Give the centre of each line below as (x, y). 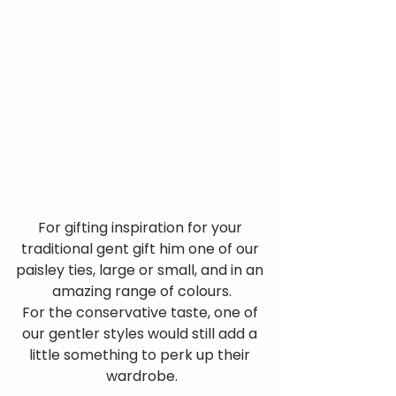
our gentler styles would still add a (141, 334)
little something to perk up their (141, 355)
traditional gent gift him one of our (141, 249)
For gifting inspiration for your (141, 228)
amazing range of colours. (141, 292)
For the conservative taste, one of (141, 313)
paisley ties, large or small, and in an (141, 270)
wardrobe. (141, 377)
